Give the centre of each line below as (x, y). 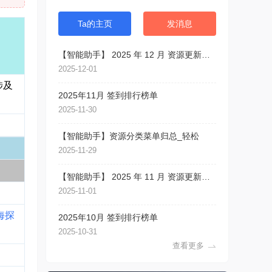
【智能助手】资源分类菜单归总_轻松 (129, 136)
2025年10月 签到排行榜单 (108, 217)
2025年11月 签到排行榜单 (108, 95)
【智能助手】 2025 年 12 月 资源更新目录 (206, 55)
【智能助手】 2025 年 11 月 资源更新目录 (206, 177)
